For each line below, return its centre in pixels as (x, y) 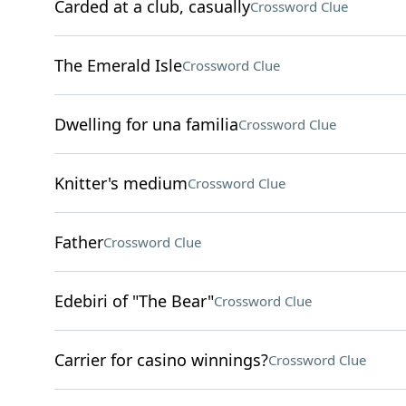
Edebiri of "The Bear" (134, 301)
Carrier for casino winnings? (161, 360)
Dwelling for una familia (146, 124)
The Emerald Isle (118, 65)
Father (78, 242)
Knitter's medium (121, 183)
